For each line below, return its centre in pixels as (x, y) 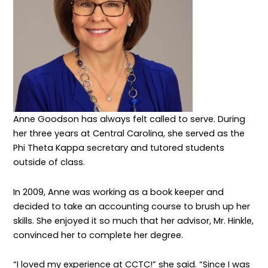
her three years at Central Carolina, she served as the (129, 133)
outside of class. (51, 162)
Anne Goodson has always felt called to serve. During (130, 119)
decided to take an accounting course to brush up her (132, 206)
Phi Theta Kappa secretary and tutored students (119, 147)
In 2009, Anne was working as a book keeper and (119, 192)
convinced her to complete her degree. (100, 235)
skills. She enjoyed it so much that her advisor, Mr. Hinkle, (134, 220)
